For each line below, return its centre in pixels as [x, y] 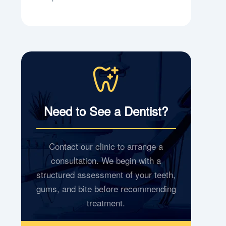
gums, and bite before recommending [106, 188]
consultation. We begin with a [106, 160]
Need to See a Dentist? [106, 111]
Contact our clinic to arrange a [106, 146]
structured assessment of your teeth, [106, 174]
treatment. [106, 203]
